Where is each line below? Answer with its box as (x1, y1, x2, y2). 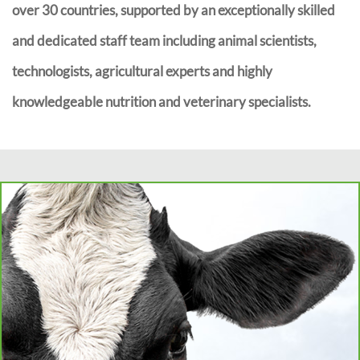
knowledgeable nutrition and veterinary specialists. (12, 92, 311, 110)
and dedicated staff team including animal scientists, (12, 31, 317, 49)
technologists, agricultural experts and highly (12, 62, 272, 80)
